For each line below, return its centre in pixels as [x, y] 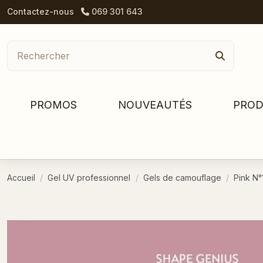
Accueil [21, 178]
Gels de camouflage [182, 178]
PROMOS [53, 105]
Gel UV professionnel [89, 178]
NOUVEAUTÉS [155, 105]
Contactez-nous [41, 11]
